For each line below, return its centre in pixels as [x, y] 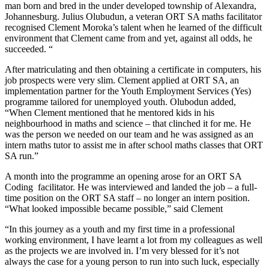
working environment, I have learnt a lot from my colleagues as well [134, 240]
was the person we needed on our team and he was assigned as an [129, 134]
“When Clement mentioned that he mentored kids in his [110, 112]
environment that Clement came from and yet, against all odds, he [128, 38]
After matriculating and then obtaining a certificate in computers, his [133, 69]
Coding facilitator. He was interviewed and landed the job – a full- [131, 187]
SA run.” [22, 156]
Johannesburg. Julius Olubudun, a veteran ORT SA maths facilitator [133, 16]
